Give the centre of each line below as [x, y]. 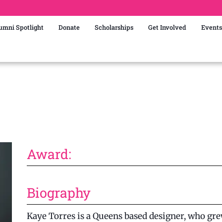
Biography [58, 192]
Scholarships [114, 27]
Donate [69, 27]
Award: [49, 154]
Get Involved [167, 27]
